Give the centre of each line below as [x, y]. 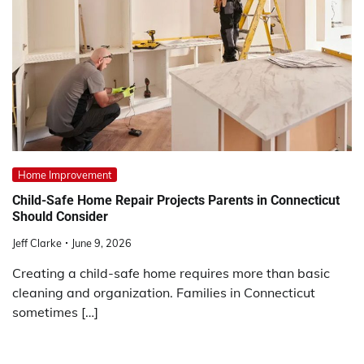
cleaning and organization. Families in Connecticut [164, 293]
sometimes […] [55, 312]
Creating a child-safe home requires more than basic [171, 273]
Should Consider [60, 216]
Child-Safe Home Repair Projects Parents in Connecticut [176, 200]
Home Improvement [65, 174]
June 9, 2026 [102, 243]
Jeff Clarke [37, 243]
